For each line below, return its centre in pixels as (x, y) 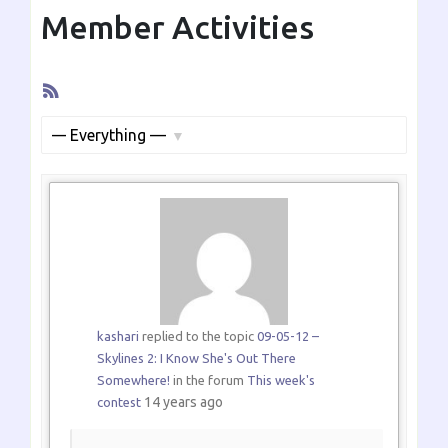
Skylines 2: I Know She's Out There (196, 357)
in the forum (208, 379)
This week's (280, 379)
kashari (117, 335)
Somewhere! (133, 379)
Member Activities (177, 26)
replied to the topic (197, 335)
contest (118, 401)
